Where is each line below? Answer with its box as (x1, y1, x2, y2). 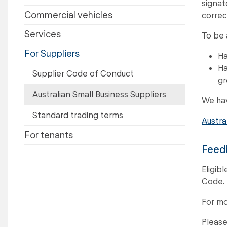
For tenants (24, 129, 73, 140)
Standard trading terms (32, 110, 123, 120)
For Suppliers (24, 48, 80, 59)
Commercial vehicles (24, 9, 112, 20)
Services (24, 28, 61, 40)
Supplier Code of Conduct (32, 68, 134, 78)
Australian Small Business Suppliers (32, 89, 166, 99)
